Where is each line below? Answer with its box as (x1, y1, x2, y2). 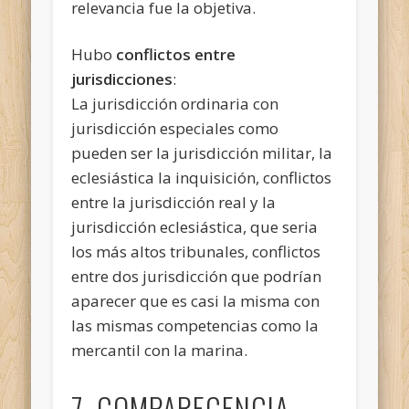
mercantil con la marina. (71, 339, 248, 361)
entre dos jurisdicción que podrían (71, 265, 322, 287)
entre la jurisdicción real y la (71, 191, 277, 213)
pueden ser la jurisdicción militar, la (71, 142, 333, 163)
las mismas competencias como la (71, 314, 320, 336)
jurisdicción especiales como (71, 117, 279, 139)
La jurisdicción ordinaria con (71, 92, 279, 114)
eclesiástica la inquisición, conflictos (71, 166, 332, 188)
